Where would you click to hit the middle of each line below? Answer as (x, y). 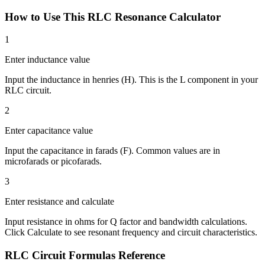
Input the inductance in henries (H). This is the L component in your (131, 80)
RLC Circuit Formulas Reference (85, 256)
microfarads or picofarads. (53, 161)
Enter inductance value (47, 60)
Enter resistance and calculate (59, 202)
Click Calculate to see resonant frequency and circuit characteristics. (131, 232)
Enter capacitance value (49, 131)
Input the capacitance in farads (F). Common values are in (112, 151)
